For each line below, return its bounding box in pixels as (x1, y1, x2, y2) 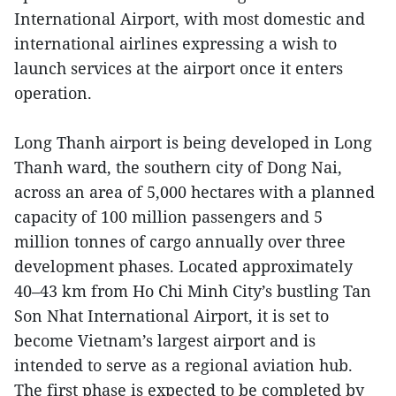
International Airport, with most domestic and (14, 7, 365, 29)
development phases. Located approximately (14, 255, 353, 277)
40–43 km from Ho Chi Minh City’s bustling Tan (14, 279, 371, 301)
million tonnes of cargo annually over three (14, 230, 346, 252)
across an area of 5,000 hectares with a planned (14, 180, 375, 202)
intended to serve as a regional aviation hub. (14, 354, 353, 376)
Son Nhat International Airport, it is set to (14, 304, 329, 326)
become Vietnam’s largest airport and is (14, 329, 316, 351)
